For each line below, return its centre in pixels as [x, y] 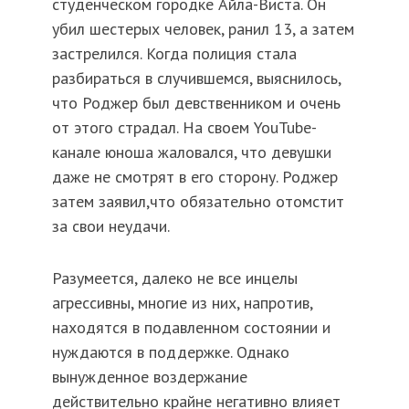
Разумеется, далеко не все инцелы [174, 278]
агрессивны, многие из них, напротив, [182, 303]
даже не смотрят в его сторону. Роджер [194, 177]
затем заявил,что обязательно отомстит [198, 202]
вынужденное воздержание [149, 377]
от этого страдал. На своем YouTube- [184, 128]
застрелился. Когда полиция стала [174, 54]
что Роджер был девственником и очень [196, 103]
